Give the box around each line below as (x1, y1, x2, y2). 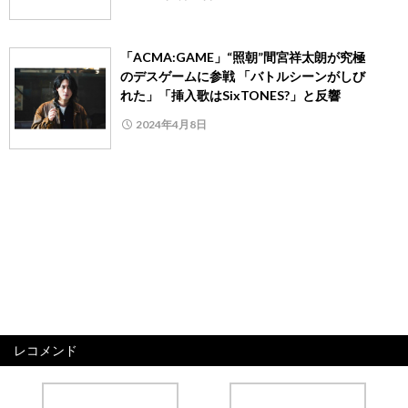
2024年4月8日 (136, 117, 207, 132)
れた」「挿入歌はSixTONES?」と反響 (120, 87, 341, 104)
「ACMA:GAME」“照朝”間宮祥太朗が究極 (120, 49, 365, 66)
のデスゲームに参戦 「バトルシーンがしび (120, 68, 365, 85)
